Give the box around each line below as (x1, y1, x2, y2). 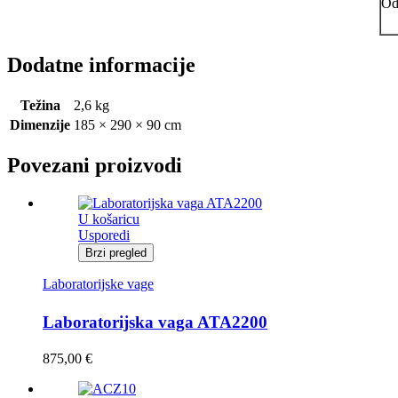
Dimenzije (10, 117, 70, 133)
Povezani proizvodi (7, 154, 182, 178)
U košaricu (78, 211, 139, 227)
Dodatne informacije (7, 53, 195, 77)
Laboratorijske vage (43, 275, 154, 291)
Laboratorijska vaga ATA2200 (43, 312, 267, 331)
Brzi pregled (85, 245, 147, 259)
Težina (20, 98, 60, 114)
